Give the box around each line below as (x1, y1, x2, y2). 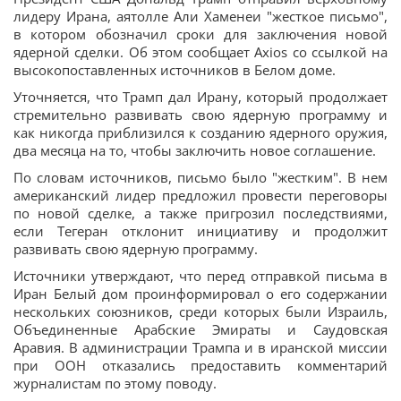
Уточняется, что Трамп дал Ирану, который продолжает (13, 88, 388, 106)
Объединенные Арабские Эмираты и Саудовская (13, 320, 388, 338)
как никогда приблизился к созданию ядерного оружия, (13, 124, 388, 141)
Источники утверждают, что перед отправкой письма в (13, 267, 388, 285)
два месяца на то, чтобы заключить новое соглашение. (13, 141, 376, 159)
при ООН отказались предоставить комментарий (13, 356, 388, 374)
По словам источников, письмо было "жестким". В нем (13, 168, 388, 186)
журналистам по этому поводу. (13, 374, 217, 392)
